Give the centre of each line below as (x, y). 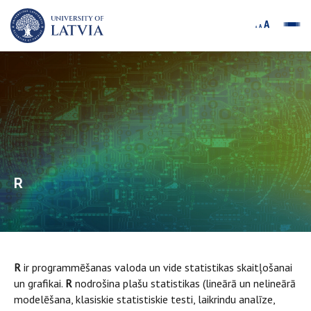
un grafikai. (40, 283)
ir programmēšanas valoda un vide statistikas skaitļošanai (158, 267)
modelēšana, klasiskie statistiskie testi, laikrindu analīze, (144, 299)
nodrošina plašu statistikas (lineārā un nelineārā (185, 283)
